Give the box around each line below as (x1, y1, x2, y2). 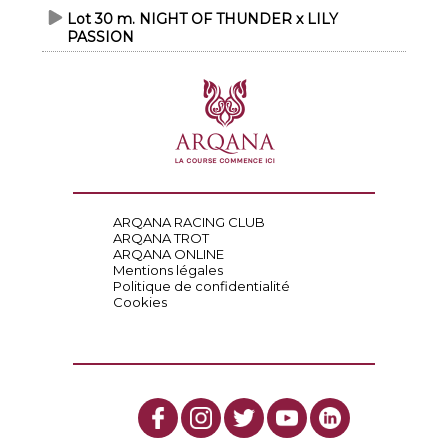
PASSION (67, 28, 135, 46)
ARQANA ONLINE (112, 246, 224, 262)
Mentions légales (112, 262, 223, 278)
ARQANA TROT (112, 230, 209, 246)
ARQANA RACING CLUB (112, 214, 265, 230)
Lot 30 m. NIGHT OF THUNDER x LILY (67, 10, 339, 28)
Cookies (112, 294, 167, 310)
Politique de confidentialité (112, 278, 290, 294)
